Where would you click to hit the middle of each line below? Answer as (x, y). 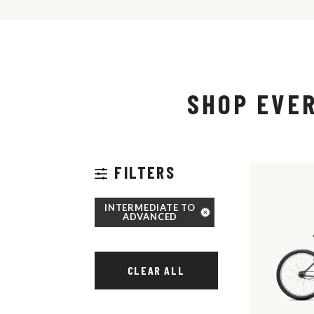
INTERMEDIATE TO (150, 207)
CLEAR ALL (156, 270)
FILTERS (145, 172)
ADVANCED (150, 216)
